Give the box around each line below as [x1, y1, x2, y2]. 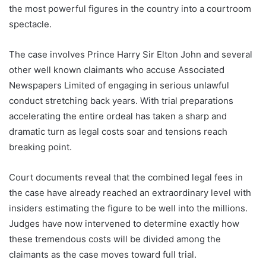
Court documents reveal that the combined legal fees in [9, 171, 243, 183]
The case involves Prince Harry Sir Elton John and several [9, 48, 252, 60]
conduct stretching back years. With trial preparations [9, 94, 233, 106]
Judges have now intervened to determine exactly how [9, 217, 239, 229]
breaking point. [9, 141, 72, 153]
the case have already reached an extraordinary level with [9, 186, 251, 198]
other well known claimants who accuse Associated [9, 64, 224, 75]
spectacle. [9, 18, 52, 30]
